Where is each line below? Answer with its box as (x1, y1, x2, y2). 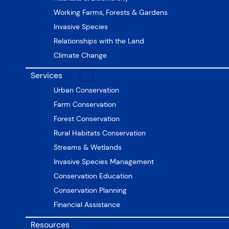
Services (31, 70, 62, 81)
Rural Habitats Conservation (54, 128, 146, 138)
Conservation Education (54, 171, 132, 180)
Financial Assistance (54, 199, 120, 209)
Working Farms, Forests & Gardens (54, 7, 168, 17)
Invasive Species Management (54, 156, 154, 166)
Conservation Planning (54, 185, 127, 195)
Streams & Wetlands (54, 142, 122, 152)
